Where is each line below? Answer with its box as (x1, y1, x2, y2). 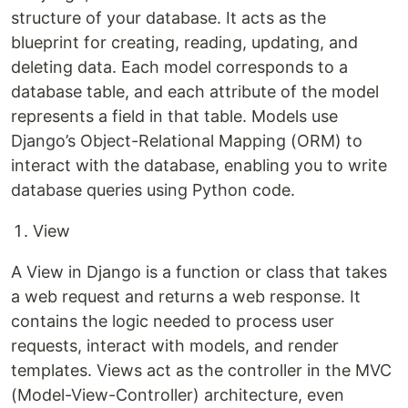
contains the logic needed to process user (11, 311, 334, 331)
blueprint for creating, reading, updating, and (11, 33, 358, 52)
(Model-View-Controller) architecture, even (11, 385, 344, 404)
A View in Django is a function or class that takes (11, 262, 387, 281)
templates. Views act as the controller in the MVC (11, 361, 392, 380)
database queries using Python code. (11, 180, 295, 199)
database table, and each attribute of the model (11, 82, 379, 101)
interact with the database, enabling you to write (11, 156, 387, 175)
